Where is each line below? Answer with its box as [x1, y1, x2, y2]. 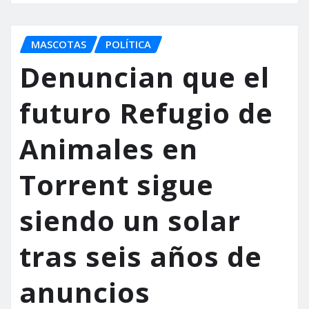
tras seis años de [19, 237, 262, 276]
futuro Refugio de [19, 94, 273, 132]
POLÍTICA [106, 37, 151, 51]
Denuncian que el [19, 58, 270, 97]
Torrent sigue [19, 166, 214, 204]
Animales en [19, 130, 198, 168]
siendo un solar [19, 201, 241, 240]
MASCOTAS [31, 37, 86, 51]
